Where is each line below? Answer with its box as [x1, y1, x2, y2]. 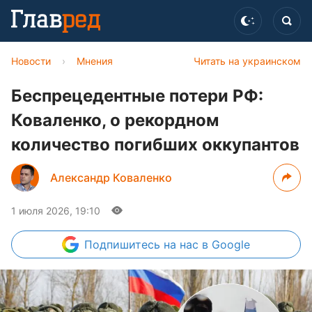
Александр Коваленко [50, 171, 172, 185]
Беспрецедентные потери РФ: [11, 86, 263, 106]
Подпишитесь [84, 237, 164, 251]
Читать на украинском [194, 55, 301, 67]
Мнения [77, 55, 113, 67]
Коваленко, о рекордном [11, 110, 219, 130]
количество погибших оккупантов [11, 134, 299, 155]
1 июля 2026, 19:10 [11, 205, 100, 217]
